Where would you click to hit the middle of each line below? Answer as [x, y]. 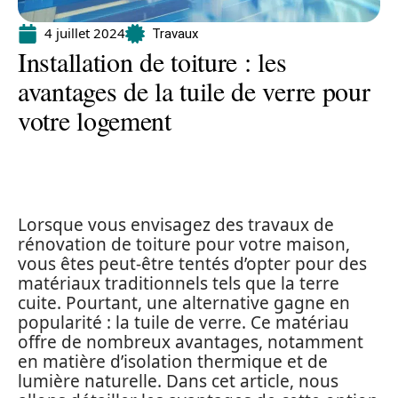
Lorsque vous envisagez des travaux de [176, 225]
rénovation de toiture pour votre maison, [184, 244]
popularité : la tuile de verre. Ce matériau [183, 322]
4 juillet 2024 [85, 33]
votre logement [95, 120]
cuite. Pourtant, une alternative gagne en [184, 303]
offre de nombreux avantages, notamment [191, 342]
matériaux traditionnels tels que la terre [179, 283]
